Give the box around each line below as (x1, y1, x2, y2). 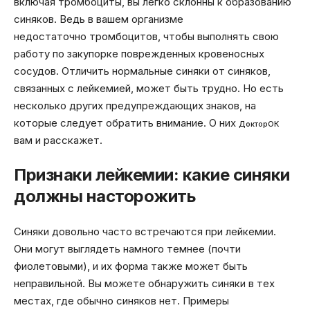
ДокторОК (239, 118, 279, 129)
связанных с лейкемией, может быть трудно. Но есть (14, 81, 284, 95)
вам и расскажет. (14, 133, 102, 147)
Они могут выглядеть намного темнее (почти (14, 241, 241, 255)
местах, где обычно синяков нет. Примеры (14, 293, 229, 307)
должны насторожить (14, 186, 196, 207)
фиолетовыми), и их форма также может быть (14, 259, 248, 273)
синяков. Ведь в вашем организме (14, 12, 183, 26)
